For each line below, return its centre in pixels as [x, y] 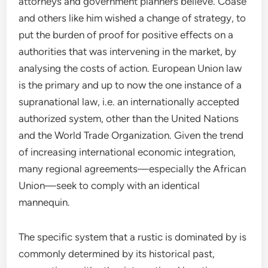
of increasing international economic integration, [127, 152]
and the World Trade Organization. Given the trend [131, 135]
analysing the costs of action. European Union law [130, 68]
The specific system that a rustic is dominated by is [133, 237]
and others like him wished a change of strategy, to [133, 18]
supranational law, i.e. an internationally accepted [129, 102]
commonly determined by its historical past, [117, 254]
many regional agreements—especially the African [133, 169]
